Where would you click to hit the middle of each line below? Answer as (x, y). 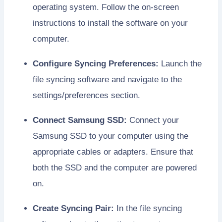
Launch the (180, 64)
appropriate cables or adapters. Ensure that (113, 152)
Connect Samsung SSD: (80, 120)
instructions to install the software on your (110, 23)
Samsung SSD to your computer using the (111, 136)
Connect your (153, 120)
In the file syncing (148, 209)
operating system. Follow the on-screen (106, 7)
